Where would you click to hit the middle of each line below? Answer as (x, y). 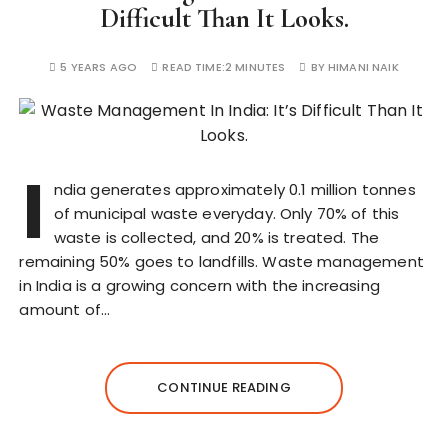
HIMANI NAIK (363, 67)
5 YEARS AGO (99, 67)
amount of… (64, 309)
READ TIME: (193, 67)
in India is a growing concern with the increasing (199, 285)
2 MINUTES (255, 67)
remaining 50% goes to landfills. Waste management (221, 261)
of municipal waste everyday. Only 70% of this (226, 213)
